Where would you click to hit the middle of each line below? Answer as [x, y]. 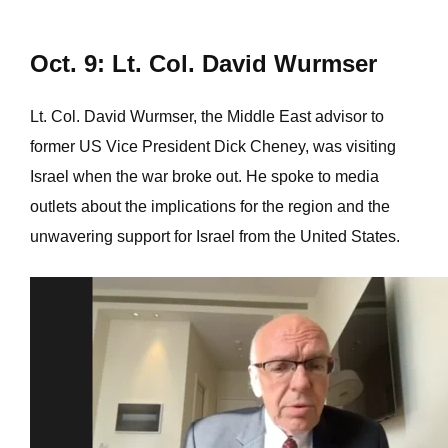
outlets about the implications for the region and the [210, 206]
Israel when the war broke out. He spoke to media [204, 176]
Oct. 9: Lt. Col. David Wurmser [203, 63]
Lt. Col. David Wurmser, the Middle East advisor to [207, 116]
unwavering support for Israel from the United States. [215, 236]
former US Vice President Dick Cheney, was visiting [213, 146]
